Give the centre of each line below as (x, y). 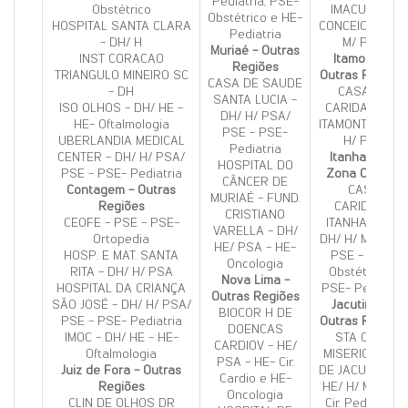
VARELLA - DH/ (255, 231)
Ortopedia (121, 239)
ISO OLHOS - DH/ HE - (121, 108)
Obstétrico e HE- (255, 18)
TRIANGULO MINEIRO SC (121, 75)
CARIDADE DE (363, 108)
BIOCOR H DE (255, 313)
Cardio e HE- (255, 378)
